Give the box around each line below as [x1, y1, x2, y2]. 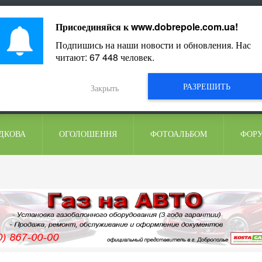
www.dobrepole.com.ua [130, 20, 235, 33]
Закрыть [91, 82, 119, 94]
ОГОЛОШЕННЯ [59, 130, 117, 139]
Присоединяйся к [55, 20, 131, 33]
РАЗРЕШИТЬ [183, 80, 230, 92]
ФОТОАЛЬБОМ [150, 130, 207, 139]
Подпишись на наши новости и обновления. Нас [55, 38, 251, 51]
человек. [118, 50, 154, 64]
